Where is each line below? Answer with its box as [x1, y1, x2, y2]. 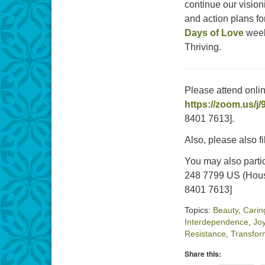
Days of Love [185, 28, 244, 38]
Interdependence [185, 217, 248, 227]
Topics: [185, 205, 213, 215]
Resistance [185, 229, 226, 238]
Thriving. [185, 42, 221, 52]
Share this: [185, 248, 221, 259]
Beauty [213, 205, 238, 215]
